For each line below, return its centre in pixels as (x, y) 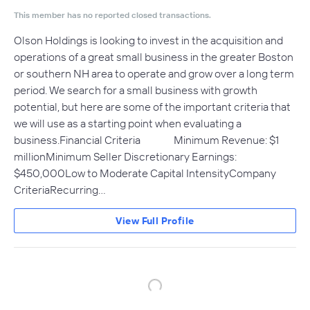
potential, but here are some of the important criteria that (152, 107)
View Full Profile (155, 221)
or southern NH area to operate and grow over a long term (154, 73)
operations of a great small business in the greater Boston (154, 57)
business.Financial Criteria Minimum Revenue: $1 (146, 140)
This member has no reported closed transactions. (112, 15)
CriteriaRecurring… (60, 190)
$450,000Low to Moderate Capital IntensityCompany (145, 173)
